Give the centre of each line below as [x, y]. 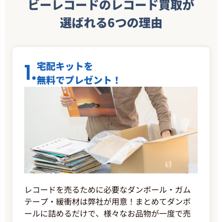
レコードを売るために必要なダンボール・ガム [108, 189]
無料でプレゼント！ [79, 80]
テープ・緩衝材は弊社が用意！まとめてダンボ [108, 201]
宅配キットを [65, 66]
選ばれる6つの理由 [111, 22]
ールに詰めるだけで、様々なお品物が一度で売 [108, 213]
